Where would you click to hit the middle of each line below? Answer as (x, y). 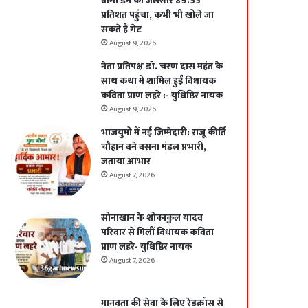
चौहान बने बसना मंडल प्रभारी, (154, 147)
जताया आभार (126, 162)
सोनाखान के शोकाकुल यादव (152, 218)
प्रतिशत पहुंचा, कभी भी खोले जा (158, 15)
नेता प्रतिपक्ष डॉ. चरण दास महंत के (162, 67)
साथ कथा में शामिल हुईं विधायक (159, 81)
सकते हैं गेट (122, 30)
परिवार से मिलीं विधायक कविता (158, 232)
